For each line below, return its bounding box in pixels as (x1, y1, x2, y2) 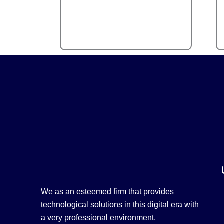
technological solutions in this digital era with (41, 200, 199, 209)
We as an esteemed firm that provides (41, 187, 174, 196)
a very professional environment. (41, 213, 156, 222)
